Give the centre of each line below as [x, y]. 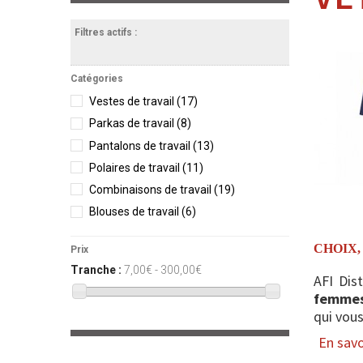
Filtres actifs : [106, 32]
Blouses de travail [135, 212]
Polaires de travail [136, 167]
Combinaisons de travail [152, 190]
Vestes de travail [133, 101]
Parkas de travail [133, 124]
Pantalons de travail [141, 145]
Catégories [97, 79]
